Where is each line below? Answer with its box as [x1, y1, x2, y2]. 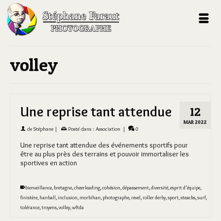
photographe [103, 194, 129, 201]
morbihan [79, 194, 101, 201]
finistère [20, 194, 37, 201]
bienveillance [25, 184, 52, 191]
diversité [151, 184, 168, 191]
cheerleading [74, 184, 100, 191]
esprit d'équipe [170, 184, 200, 191]
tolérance [20, 204, 39, 211]
